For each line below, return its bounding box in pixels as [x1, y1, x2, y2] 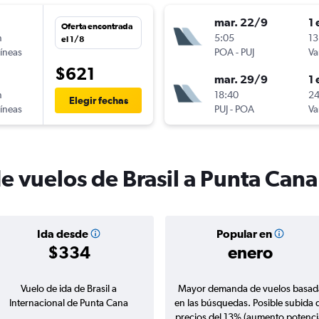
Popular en [216, 227, 272, 241]
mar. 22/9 [214, 16, 268, 29]
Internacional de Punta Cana [9, 297, 128, 309]
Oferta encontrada [61, 21, 132, 32]
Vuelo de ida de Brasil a [21, 283, 117, 295]
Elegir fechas [68, 95, 128, 107]
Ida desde [36, 227, 88, 241]
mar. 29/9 [214, 73, 268, 86]
